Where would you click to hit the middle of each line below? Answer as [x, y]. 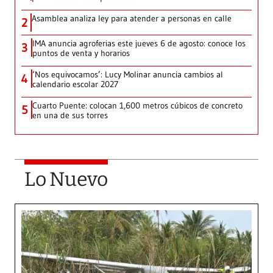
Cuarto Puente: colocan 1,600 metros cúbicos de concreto [137, 106]
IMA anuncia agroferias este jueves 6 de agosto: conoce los [139, 44]
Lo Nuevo [66, 179]
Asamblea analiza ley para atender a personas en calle [132, 19]
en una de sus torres [70, 115]
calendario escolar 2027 [75, 84]
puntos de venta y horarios [81, 53]
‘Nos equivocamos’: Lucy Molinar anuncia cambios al [128, 75]
